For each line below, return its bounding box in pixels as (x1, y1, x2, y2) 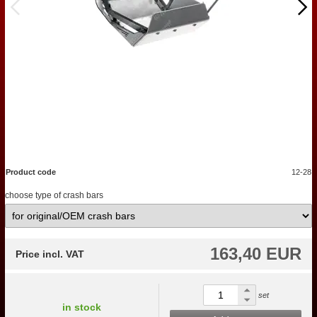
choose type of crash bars (5, 190, 103, 201)
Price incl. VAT (16, 248, 84, 260)
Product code (6, 168, 56, 177)
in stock (62, 301, 101, 313)
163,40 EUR (210, 244, 301, 264)
